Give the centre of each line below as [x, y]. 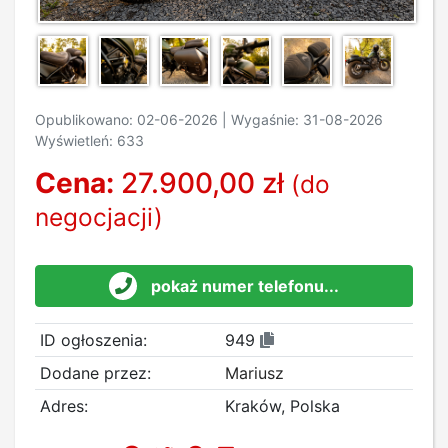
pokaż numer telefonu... [245, 285]
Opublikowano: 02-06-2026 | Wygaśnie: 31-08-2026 [209, 119]
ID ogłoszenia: [93, 339]
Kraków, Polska [282, 405]
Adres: [63, 405]
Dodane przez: [95, 372]
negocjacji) [99, 216]
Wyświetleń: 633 [89, 140]
